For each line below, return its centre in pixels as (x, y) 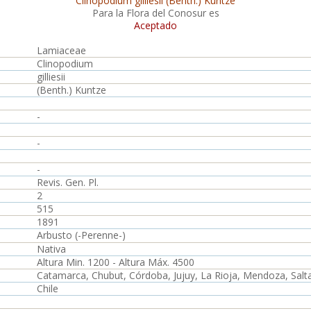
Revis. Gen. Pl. (68, 182)
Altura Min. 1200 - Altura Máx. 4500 (116, 262)
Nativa (51, 249)
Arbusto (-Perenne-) (81, 235)
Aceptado (155, 25)
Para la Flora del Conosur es (155, 13)
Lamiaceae (61, 50)
